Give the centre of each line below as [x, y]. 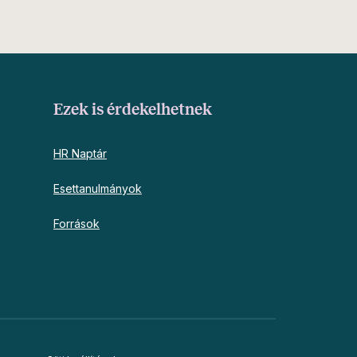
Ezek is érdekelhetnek [132, 110]
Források [76, 224]
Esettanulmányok [97, 189]
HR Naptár [80, 154]
